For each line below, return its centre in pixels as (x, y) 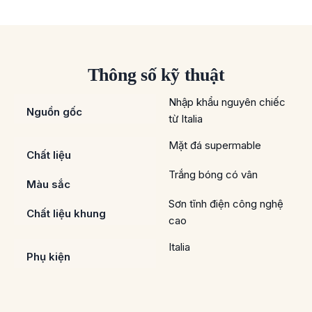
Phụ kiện (48, 257)
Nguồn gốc (54, 112)
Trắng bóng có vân (213, 175)
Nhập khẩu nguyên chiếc (227, 102)
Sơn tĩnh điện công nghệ (226, 204)
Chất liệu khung (66, 214)
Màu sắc (48, 185)
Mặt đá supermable (215, 146)
